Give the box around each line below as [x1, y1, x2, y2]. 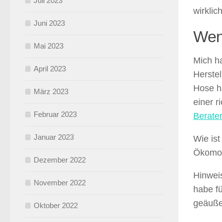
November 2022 [34, 178, 86, 187]
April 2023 [34, 64, 66, 73]
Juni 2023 [34, 18, 65, 27]
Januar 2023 [34, 132, 74, 141]
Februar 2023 [34, 110, 77, 118]
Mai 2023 [34, 41, 63, 50]
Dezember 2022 [34, 155, 86, 164]
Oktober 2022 [34, 201, 78, 210]
